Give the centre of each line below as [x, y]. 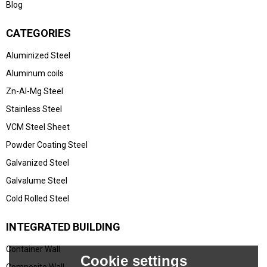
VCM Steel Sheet [38, 127]
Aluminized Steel [38, 55]
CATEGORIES [38, 33]
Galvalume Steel [37, 180]
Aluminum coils [35, 73]
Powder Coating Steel [47, 145]
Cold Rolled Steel [38, 198]
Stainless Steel [34, 109]
